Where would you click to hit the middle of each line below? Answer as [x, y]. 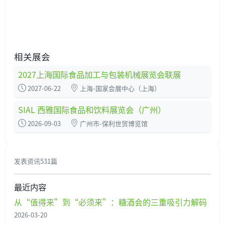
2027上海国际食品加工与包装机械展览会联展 [99, 74]
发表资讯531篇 [36, 161]
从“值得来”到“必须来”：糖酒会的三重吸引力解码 [110, 202]
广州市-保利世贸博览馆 [113, 123]
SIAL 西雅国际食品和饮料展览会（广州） [92, 109]
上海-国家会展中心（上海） [120, 88]
